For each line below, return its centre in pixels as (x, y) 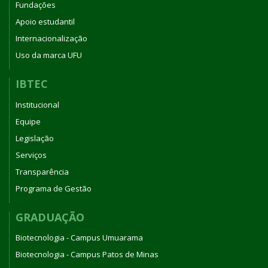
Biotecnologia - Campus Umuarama (79, 237)
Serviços (31, 155)
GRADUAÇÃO (50, 217)
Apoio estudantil (45, 22)
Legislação (35, 138)
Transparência (42, 171)
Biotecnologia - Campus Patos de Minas (87, 254)
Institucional (37, 104)
